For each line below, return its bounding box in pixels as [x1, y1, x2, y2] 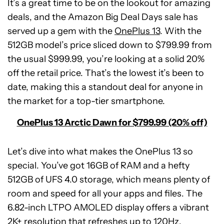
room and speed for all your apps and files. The [7, 188, 202, 199]
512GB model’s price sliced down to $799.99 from [7, 39, 212, 50]
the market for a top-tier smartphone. [7, 95, 165, 106]
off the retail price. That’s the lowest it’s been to [7, 67, 204, 78]
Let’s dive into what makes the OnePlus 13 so [7, 146, 193, 157]
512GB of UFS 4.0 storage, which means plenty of [7, 174, 210, 185]
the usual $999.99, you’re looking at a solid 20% [7, 53, 204, 64]
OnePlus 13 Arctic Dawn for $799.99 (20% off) [16, 117, 207, 128]
